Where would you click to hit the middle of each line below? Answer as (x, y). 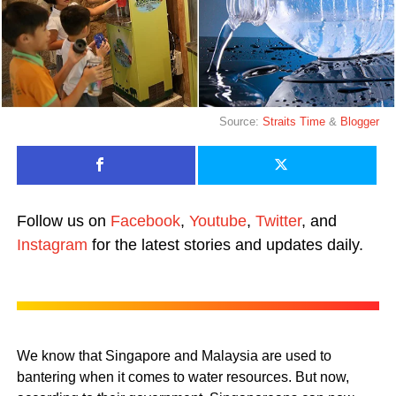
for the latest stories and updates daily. (225, 244)
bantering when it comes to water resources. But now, (183, 377)
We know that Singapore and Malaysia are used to (174, 355)
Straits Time (294, 121)
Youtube (217, 221)
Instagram (52, 244)
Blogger (360, 121)
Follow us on (63, 221)
